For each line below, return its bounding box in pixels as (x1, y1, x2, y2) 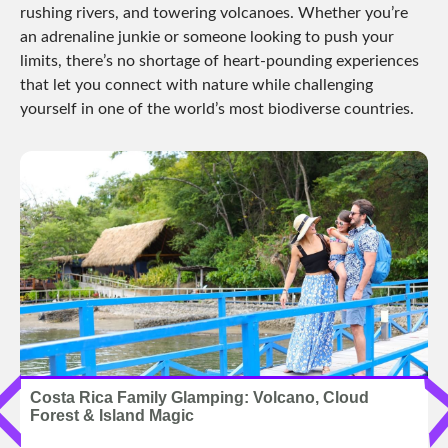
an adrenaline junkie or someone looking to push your (20, 28, 394, 45)
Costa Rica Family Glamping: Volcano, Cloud (30, 388, 369, 406)
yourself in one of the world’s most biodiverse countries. (20, 100, 414, 117)
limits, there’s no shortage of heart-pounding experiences (20, 52, 419, 69)
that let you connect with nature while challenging (20, 76, 373, 93)
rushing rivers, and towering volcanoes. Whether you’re (20, 4, 408, 21)
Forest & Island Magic (30, 406, 194, 424)
